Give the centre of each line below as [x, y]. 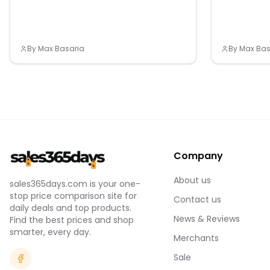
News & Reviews [207, 219]
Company [198, 156]
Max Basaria [61, 49]
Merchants [196, 238]
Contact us [197, 199]
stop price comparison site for [73, 196]
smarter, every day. [50, 232]
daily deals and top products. [71, 208]
